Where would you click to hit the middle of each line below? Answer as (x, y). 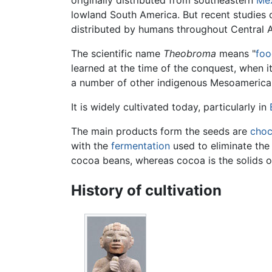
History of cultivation (146, 191)
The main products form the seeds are (161, 131)
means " (236, 54)
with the (91, 146)
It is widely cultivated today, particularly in (170, 107)
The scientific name (117, 54)
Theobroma (190, 54)
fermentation (141, 146)
